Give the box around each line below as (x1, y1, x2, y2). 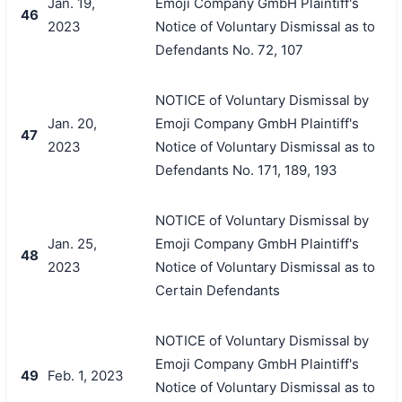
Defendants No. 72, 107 (154, 40, 303, 58)
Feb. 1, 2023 (47, 366, 124, 384)
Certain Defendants (154, 281, 280, 299)
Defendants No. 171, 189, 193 (154, 161, 337, 179)
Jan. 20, (47, 114, 97, 132)
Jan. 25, (47, 234, 97, 252)
